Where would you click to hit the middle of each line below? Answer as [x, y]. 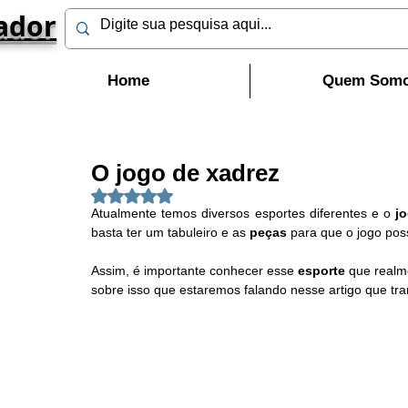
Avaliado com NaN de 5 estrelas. [230, 196]
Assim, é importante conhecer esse [195, 271]
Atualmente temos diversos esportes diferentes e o [244, 214]
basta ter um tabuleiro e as [170, 233]
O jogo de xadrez [185, 173]
